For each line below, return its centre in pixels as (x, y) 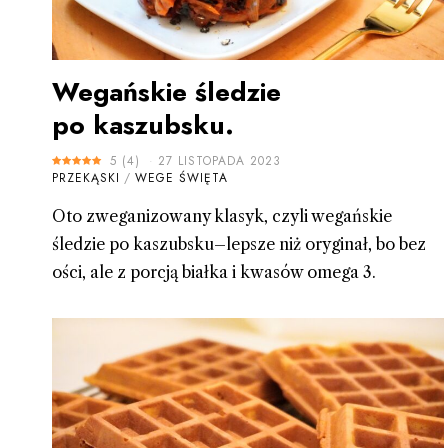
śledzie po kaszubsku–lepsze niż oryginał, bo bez (239, 243)
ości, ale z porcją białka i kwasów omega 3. (214, 271)
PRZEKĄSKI (86, 177)
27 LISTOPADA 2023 (219, 160)
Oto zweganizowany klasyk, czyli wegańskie (222, 215)
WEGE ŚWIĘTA (181, 177)
